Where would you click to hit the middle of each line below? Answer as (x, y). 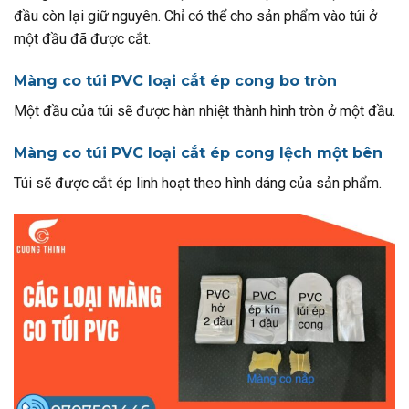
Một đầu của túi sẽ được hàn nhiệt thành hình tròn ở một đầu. (204, 111)
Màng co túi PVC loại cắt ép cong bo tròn (175, 81)
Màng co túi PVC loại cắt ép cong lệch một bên (198, 152)
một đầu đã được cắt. (82, 39)
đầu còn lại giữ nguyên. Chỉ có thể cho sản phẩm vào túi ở (195, 16)
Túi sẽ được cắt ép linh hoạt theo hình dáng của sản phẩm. (198, 183)
